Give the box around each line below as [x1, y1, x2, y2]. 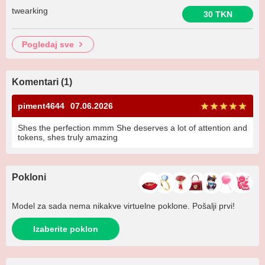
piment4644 [18, 101, 64, 111]
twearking [12, 6, 48, 16]
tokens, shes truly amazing [18, 132, 118, 143]
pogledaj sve [27, 40, 74, 50]
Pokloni [12, 172, 46, 183]
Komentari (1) [12, 77, 72, 88]
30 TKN [203, 9, 232, 20]
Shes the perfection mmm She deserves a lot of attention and [18, 123, 247, 133]
